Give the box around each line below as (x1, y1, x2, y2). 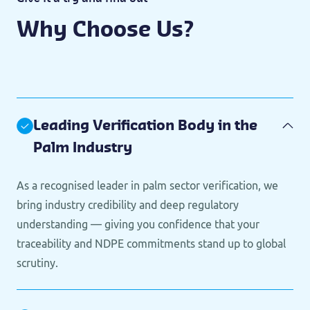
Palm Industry (33, 141, 132, 155)
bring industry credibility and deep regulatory (17, 199, 239, 211)
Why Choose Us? (17, 20, 194, 41)
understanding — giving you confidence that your (17, 218, 259, 230)
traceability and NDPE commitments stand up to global (17, 237, 286, 250)
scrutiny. (17, 257, 58, 269)
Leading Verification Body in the (33, 119, 257, 133)
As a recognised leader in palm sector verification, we (17, 179, 278, 192)
